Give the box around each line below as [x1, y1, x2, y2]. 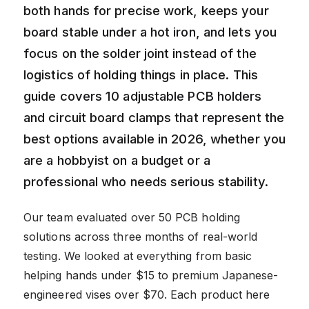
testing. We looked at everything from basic [23, 248, 252, 263]
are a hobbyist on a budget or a [23, 152, 210, 168]
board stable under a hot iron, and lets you [23, 23, 277, 39]
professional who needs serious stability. [23, 173, 268, 189]
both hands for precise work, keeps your [23, 2, 269, 18]
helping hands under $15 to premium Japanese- [23, 268, 279, 282]
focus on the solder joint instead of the [23, 45, 257, 61]
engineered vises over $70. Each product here [23, 287, 270, 301]
